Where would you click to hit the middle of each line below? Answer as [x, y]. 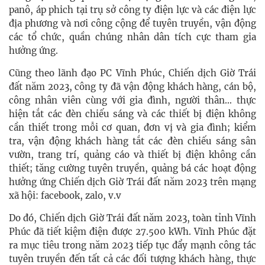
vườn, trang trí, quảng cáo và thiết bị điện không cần [132, 155]
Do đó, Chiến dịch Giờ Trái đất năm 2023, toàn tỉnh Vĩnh [132, 218]
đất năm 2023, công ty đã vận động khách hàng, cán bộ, [132, 87]
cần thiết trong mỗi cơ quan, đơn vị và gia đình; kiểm [132, 128]
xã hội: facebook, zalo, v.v [65, 196]
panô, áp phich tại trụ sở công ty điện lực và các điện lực [132, 10]
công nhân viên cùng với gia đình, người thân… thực [132, 101]
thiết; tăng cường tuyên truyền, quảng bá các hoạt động [132, 169]
